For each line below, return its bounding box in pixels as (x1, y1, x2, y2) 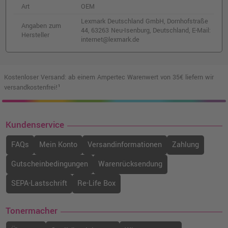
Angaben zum (21, 21, 62, 31)
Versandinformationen (88, 139, 162, 151)
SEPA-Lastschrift (11, 178, 68, 189)
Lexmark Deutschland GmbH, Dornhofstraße (81, 17, 211, 26)
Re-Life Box (77, 178, 116, 189)
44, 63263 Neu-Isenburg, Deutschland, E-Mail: (81, 26, 211, 36)
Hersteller (21, 31, 50, 40)
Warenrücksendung (98, 159, 163, 170)
